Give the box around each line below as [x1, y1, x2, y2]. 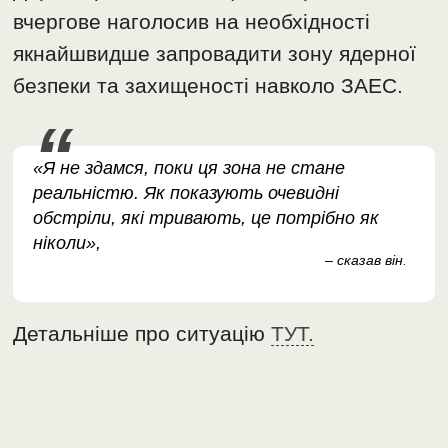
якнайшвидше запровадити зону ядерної [13, 41, 417, 65]
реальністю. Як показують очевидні [33, 182, 340, 203]
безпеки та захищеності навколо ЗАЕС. [13, 73, 404, 97]
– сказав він [324, 251, 403, 268]
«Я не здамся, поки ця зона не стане [33, 157, 346, 178]
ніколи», [33, 232, 102, 253]
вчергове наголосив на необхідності [13, 9, 371, 33]
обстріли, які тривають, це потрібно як [33, 207, 380, 228]
